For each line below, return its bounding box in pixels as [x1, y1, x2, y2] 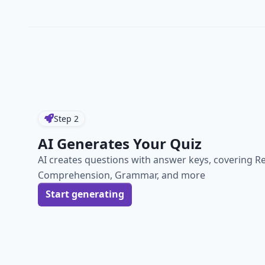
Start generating [46, 188, 124, 201]
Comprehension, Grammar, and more [38, 168, 205, 182]
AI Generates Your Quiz [38, 133, 202, 153]
